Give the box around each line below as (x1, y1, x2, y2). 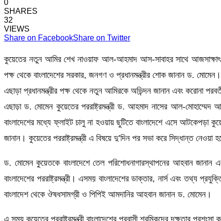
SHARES (4, 7, 37, 16)
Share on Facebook (4, 34, 73, 42)
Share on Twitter (73, 34, 130, 42)
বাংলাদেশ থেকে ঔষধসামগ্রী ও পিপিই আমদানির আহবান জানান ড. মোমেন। (4, 189, 212, 200)
